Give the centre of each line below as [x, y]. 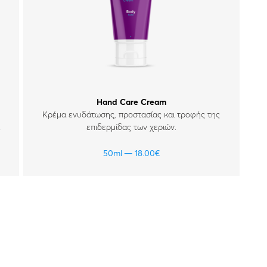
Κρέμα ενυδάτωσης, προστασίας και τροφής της [131, 115]
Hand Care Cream [131, 103]
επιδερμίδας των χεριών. [131, 128]
